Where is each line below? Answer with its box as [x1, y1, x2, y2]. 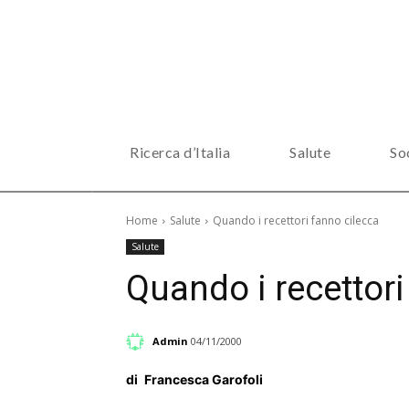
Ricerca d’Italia [130, 143, 230, 161]
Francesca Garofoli [144, 372, 263, 388]
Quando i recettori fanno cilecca [213, 213, 379, 228]
